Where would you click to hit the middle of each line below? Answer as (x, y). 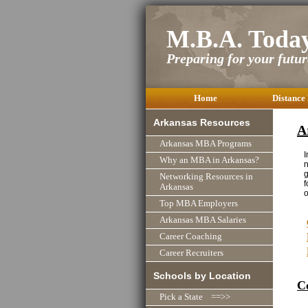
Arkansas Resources (202, 123)
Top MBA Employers (199, 204)
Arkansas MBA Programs (206, 144)
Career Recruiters (191, 253)
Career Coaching (191, 237)
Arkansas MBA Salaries (203, 220)
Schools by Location (202, 275)
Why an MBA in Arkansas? (209, 161)
